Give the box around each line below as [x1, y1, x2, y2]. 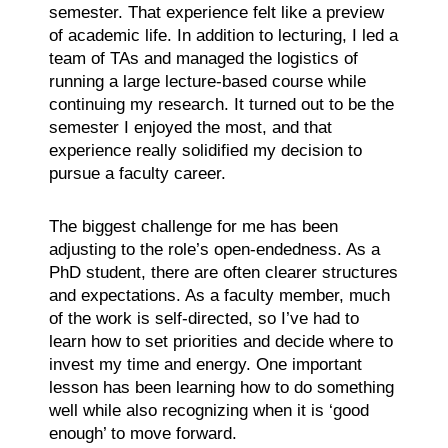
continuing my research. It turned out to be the [48, 94, 394, 114]
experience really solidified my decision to [48, 140, 362, 160]
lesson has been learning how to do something [48, 377, 394, 397]
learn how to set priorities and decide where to [48, 331, 393, 351]
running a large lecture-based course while [48, 71, 366, 91]
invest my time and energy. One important [48, 354, 362, 374]
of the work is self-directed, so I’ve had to [48, 308, 359, 328]
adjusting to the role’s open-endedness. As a [48, 239, 380, 259]
